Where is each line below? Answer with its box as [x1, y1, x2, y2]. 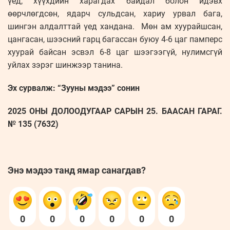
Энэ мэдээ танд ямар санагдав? [8, 165, 146, 176]
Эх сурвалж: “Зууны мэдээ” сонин [8, 83, 140, 93]
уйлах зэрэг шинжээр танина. [8, 60, 123, 70]
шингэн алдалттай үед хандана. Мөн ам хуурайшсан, [8, 22, 222, 32]
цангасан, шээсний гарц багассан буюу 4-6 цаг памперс [8, 34, 222, 45]
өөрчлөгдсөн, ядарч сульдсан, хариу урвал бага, [8, 9, 222, 19]
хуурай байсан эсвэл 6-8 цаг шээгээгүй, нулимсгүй [8, 47, 222, 57]
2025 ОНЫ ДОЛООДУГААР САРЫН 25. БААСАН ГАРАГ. [8, 106, 222, 117]
